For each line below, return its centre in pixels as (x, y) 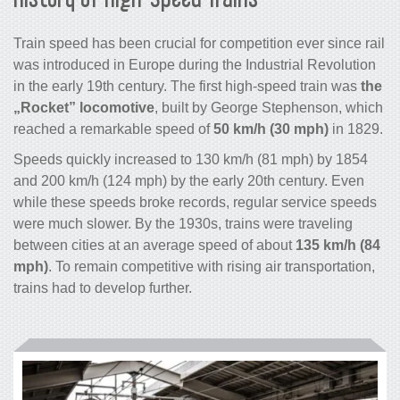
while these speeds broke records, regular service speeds (195, 203)
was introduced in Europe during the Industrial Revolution (195, 65)
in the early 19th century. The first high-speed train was (187, 87)
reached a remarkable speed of (113, 129)
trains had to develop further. (103, 288)
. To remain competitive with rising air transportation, (212, 267)
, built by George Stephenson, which (269, 108)
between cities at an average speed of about (154, 246)
